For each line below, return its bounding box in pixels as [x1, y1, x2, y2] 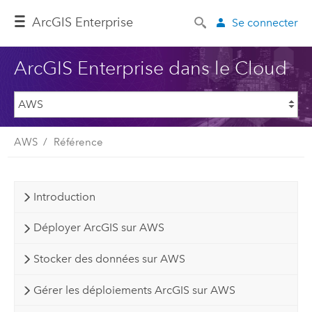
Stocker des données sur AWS [33, 251, 185, 265]
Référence [53, 135, 103, 148]
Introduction [33, 189, 95, 203]
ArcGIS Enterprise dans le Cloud [13, 56, 287, 79]
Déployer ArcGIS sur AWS [33, 221, 164, 235]
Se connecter [232, 15, 299, 29]
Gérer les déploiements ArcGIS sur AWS [33, 283, 235, 297]
